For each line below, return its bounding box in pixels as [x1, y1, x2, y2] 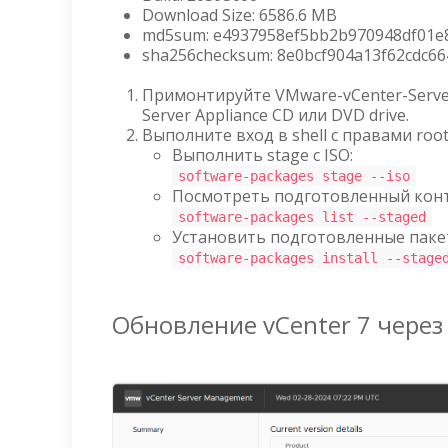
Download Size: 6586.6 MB [142, 4, 337, 26]
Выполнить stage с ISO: [172, 144, 353, 166]
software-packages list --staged [178, 209, 426, 225]
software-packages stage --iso [178, 168, 410, 184]
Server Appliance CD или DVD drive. [142, 104, 409, 126]
